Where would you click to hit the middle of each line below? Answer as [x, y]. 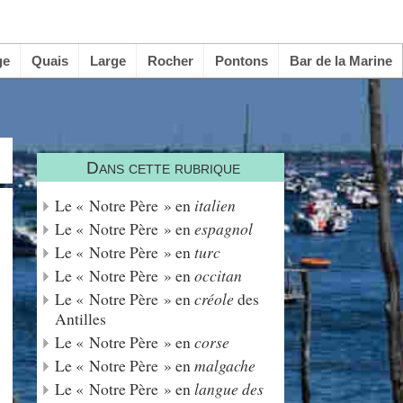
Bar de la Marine [340, 61]
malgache [225, 365]
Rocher [170, 61]
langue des [229, 389]
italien [215, 205]
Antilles [81, 318]
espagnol [224, 228]
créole [214, 299]
